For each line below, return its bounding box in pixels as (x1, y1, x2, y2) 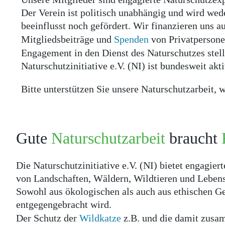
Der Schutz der (16, 212, 79, 223)
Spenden (114, 34, 149, 45)
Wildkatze (79, 212, 121, 223)
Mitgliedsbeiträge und (21, 34, 114, 45)
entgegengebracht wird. (16, 199, 111, 210)
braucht (165, 129, 221, 147)
